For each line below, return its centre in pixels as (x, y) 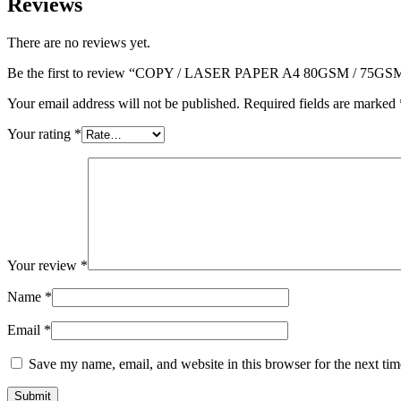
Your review (44, 265)
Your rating (41, 133)
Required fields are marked (321, 103)
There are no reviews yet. (79, 42)
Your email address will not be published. (124, 103)
